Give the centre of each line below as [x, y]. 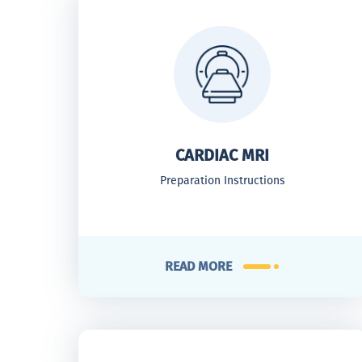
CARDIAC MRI [223, 155]
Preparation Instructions [222, 181]
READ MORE [198, 266]
